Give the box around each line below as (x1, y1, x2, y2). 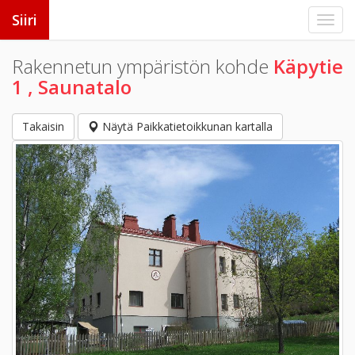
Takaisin (22, 119, 64, 134)
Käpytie (273, 53, 343, 79)
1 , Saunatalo (12, 74, 132, 100)
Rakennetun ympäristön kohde (12, 53, 273, 79)
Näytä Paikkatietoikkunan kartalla (99, 119, 273, 134)
